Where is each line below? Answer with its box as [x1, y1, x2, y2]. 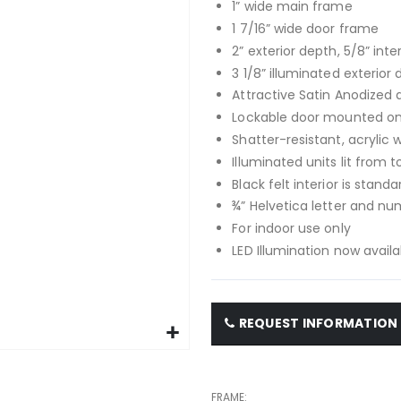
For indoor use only [232, 219, 351, 238]
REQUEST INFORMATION [238, 314, 398, 332]
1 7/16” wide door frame [232, 20, 379, 38]
